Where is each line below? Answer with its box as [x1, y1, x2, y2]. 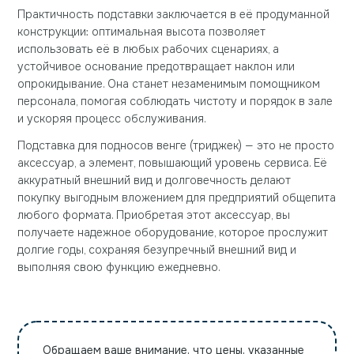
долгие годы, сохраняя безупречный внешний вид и [17, 243, 296, 258]
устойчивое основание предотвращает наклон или [17, 59, 295, 74]
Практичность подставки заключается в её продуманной [17, 7, 330, 22]
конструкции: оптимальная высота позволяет [17, 24, 265, 40]
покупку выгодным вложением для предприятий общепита [17, 190, 336, 205]
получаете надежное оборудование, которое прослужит [17, 225, 328, 240]
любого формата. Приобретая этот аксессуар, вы [17, 208, 290, 223]
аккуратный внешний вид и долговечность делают [17, 173, 291, 188]
